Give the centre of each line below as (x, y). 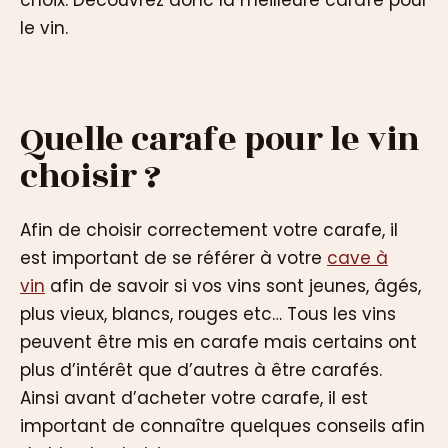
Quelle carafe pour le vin (220, 139)
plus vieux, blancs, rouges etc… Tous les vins (208, 314)
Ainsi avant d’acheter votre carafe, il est (194, 398)
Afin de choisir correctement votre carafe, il (209, 230)
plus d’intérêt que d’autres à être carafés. (206, 370)
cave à (357, 258)
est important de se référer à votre (173, 258)
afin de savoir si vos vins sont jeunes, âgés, (233, 286)
